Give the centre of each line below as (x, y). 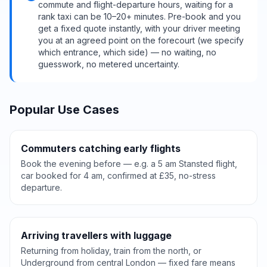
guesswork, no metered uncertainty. (109, 64)
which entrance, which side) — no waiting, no (127, 52)
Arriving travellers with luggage (96, 235)
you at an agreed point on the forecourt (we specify (141, 40)
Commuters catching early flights (101, 148)
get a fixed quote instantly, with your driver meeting (139, 28)
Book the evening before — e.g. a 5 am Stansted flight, (129, 164)
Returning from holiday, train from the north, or (111, 251)
